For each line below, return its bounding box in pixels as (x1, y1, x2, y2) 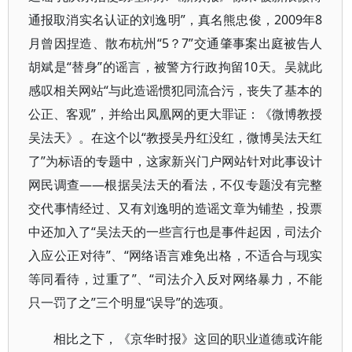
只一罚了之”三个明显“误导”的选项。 (28, 294, 231, 311)
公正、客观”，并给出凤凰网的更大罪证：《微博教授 (28, 105, 323, 123)
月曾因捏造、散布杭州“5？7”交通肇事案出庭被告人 (28, 35, 323, 52)
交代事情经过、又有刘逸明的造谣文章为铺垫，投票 (28, 200, 323, 217)
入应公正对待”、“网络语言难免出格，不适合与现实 (28, 247, 323, 264)
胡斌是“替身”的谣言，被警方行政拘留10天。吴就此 (28, 58, 323, 75)
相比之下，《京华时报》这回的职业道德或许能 (53, 330, 323, 347)
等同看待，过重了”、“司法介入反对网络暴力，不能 (28, 270, 323, 288)
